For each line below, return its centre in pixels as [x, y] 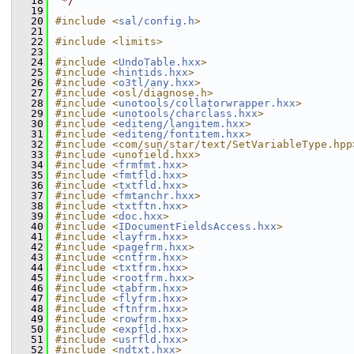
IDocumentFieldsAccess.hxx [198, 226]
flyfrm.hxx [150, 298]
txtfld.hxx [150, 185]
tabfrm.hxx [150, 288]
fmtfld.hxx [150, 175]
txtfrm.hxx [150, 267]
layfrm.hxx [150, 237]
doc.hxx [141, 216]
